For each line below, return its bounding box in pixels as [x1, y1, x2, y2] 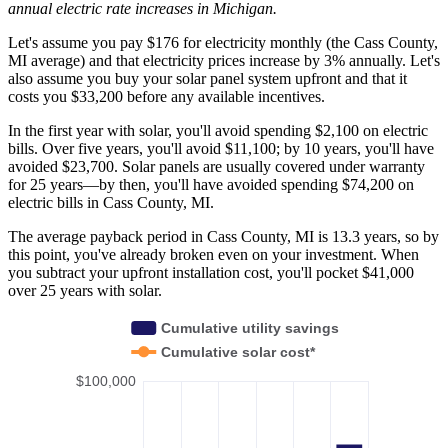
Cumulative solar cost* [161, 343, 317, 360]
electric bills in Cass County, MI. [8, 193, 214, 211]
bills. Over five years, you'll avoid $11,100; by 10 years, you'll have [8, 139, 434, 157]
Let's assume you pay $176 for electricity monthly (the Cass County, [8, 33, 438, 51]
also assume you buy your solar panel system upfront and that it [8, 69, 407, 87]
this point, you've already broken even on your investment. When [8, 245, 419, 263]
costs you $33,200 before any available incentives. [8, 87, 325, 105]
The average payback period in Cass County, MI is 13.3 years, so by [8, 227, 439, 245]
